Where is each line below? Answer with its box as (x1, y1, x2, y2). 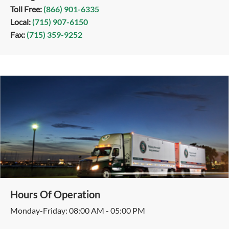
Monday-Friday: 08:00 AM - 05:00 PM (10, 205, 145, 215)
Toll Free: (10, 4, 42, 14)
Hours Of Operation (10, 188, 100, 200)
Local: (10, 17, 31, 27)
